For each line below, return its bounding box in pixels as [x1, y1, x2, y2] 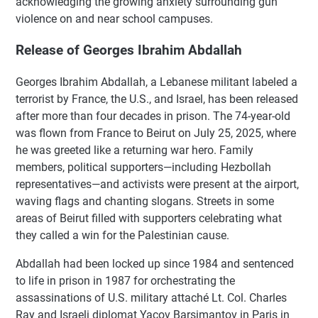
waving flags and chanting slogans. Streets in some [16, 194, 274, 209]
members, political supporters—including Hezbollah [16, 160, 271, 175]
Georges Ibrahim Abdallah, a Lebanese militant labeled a [16, 75, 297, 89]
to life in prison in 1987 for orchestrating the [16, 274, 235, 288]
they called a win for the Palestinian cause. [16, 229, 229, 243]
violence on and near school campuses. [16, 11, 213, 26]
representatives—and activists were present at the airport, [16, 177, 299, 192]
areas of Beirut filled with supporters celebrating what [16, 212, 282, 226]
